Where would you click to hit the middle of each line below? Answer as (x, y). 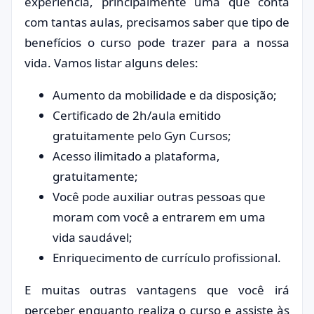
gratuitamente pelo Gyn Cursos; (142, 136)
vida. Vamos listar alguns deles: (111, 63)
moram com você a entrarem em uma (159, 217)
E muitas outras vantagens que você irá (157, 290)
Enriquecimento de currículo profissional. (167, 258)
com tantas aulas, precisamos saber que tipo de (157, 22)
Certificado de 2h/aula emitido (137, 115)
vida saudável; (93, 237)
